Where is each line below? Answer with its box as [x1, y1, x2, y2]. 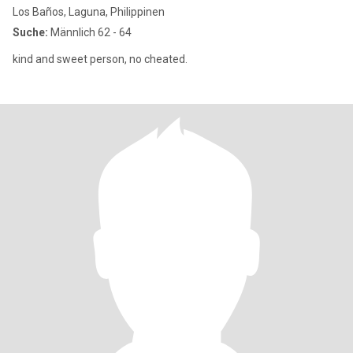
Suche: [13, 26, 48, 39]
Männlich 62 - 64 [48, 26, 132, 39]
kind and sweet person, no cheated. [13, 53, 188, 65]
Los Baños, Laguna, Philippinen [13, 6, 165, 18]
